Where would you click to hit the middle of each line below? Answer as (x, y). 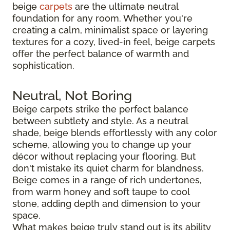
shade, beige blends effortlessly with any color (115, 132)
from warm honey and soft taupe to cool (101, 191)
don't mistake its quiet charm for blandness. (108, 168)
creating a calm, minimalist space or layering (110, 30)
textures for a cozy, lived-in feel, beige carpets (114, 42)
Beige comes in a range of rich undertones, (107, 180)
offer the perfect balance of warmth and (101, 53)
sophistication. (43, 65)
